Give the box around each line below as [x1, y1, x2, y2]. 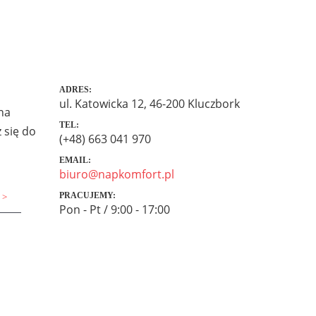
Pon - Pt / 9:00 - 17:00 [59, 202, 170, 217]
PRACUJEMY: [59, 190, 116, 200]
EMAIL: [59, 155, 91, 165]
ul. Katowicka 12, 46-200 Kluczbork [59, 96, 240, 111]
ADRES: [59, 85, 92, 95]
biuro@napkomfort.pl [59, 166, 174, 182]
